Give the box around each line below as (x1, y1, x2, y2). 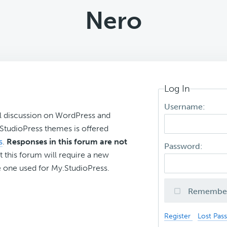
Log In (164, 83, 191, 94)
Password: (164, 141, 205, 152)
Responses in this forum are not (7, 137, 127, 146)
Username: (164, 102, 208, 112)
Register (164, 211, 193, 221)
